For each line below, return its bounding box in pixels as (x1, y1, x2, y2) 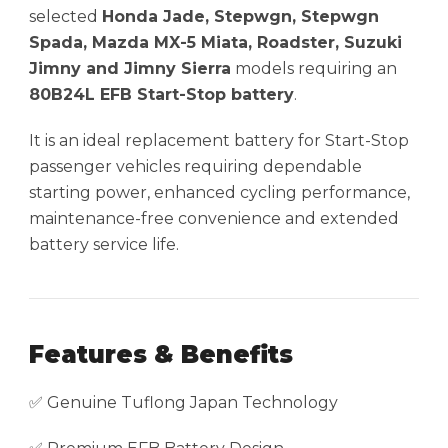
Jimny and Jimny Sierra (29, 59, 231, 79)
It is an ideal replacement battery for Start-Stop (29, 131, 409, 151)
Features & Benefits (29, 340, 293, 370)
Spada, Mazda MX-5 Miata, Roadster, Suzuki (29, 33, 402, 53)
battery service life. (29, 235, 179, 255)
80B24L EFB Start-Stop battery (29, 85, 294, 105)
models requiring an (231, 59, 397, 79)
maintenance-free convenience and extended (29, 209, 399, 229)
